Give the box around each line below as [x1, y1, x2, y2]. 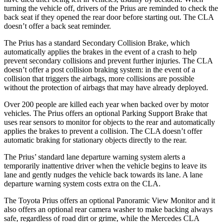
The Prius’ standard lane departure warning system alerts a [4, 152, 185, 161]
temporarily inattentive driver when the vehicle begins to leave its [4, 161, 207, 170]
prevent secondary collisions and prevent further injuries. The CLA [4, 56, 213, 65]
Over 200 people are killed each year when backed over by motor [4, 100, 209, 109]
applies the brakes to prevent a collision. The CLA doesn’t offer [4, 126, 202, 135]
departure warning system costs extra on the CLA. [4, 179, 161, 188]
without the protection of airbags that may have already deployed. [4, 83, 208, 92]
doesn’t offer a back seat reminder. [4, 21, 111, 30]
